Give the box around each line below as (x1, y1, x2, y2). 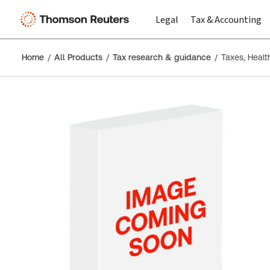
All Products (54, 52, 102, 62)
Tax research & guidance (113, 52, 211, 62)
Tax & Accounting (190, 13, 262, 26)
